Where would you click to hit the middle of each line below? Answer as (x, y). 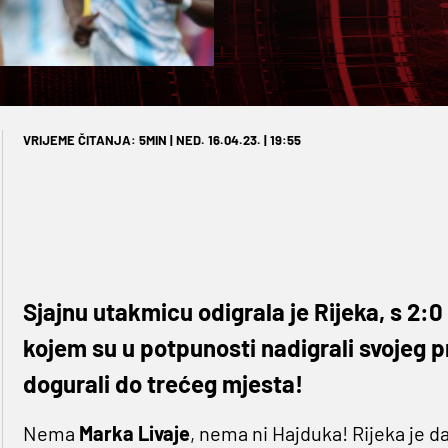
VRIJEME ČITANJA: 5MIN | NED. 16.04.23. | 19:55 (161, 140)
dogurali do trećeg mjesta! (162, 384)
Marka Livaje (134, 433)
